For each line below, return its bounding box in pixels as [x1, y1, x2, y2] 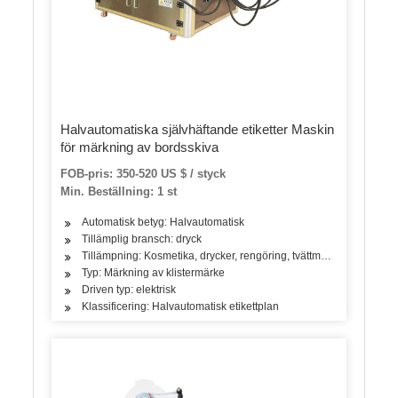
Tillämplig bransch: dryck [82, 233, 203, 246]
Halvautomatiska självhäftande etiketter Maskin [60, 122, 335, 138]
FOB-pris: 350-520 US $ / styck [60, 167, 227, 181]
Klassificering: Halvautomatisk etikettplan [82, 300, 280, 314]
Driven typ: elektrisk [82, 283, 177, 297]
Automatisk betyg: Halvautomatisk [82, 216, 245, 229]
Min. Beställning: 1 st [60, 185, 178, 199]
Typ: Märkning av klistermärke [82, 267, 226, 280]
